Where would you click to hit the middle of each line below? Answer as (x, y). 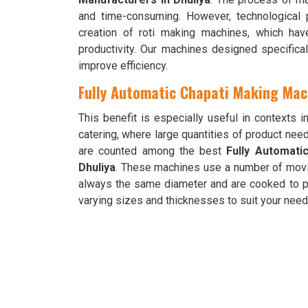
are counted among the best (153, 151)
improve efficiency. (123, 66)
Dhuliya (97, 167)
